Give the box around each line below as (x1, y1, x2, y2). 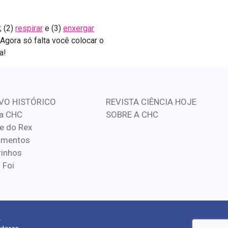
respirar (15, 23, 43, 33)
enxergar (63, 23, 94, 33)
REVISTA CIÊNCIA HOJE (106, 97, 196, 107)
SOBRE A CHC (106, 109, 158, 120)
